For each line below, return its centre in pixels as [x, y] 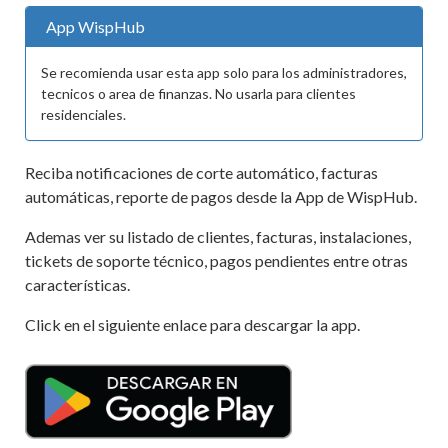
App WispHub [95, 26]
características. [77, 284]
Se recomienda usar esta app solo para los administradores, [224, 72]
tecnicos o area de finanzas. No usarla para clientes [198, 93]
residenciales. [83, 114]
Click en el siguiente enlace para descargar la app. [192, 324]
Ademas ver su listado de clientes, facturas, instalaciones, [218, 236]
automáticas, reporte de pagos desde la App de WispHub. [221, 196]
